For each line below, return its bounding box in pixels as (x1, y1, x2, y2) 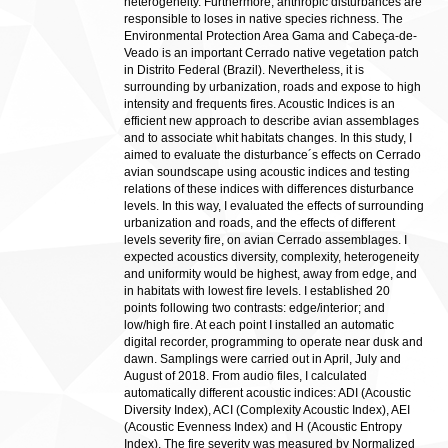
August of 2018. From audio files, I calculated (124, 369, 367, 383)
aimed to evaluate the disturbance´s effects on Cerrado (124, 148, 421, 162)
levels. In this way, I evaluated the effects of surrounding (124, 199, 424, 213)
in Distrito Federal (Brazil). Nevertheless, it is (124, 63, 364, 77)
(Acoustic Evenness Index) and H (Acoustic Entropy (124, 420, 402, 434)
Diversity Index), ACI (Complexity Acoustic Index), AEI (124, 403, 410, 417)
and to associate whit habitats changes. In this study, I (124, 131, 412, 145)
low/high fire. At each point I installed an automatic (124, 318, 394, 332)
